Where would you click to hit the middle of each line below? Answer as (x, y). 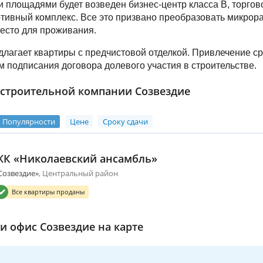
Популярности (28, 122)
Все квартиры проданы (48, 192)
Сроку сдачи (126, 122)
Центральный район (80, 173)
